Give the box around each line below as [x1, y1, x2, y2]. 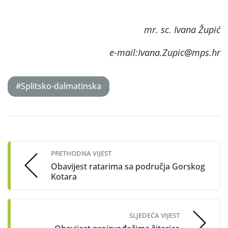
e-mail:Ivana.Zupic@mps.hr [109, 46, 220, 59]
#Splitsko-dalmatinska [16, 80, 101, 92]
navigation [7, 130, 76, 150]
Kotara [51, 170, 77, 182]
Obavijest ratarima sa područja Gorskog [51, 160, 205, 172]
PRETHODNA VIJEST [51, 148, 111, 158]
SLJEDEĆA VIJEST [129, 211, 180, 220]
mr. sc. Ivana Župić [144, 23, 220, 36]
